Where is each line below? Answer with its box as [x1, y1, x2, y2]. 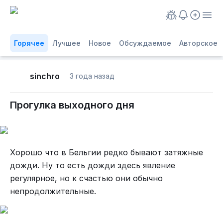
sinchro [30, 71, 60, 81]
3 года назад [70, 72, 114, 80]
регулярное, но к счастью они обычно [10, 173, 163, 183]
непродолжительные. [10, 186, 96, 196]
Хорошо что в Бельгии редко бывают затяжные [10, 147, 203, 157]
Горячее [14, 39, 44, 47]
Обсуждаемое [119, 39, 171, 47]
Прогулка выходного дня [10, 99, 134, 111]
